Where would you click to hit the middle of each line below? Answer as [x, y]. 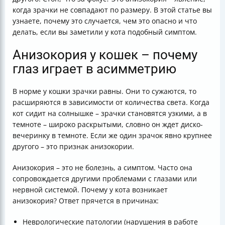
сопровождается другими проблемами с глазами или [105, 179]
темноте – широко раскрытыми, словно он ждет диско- [108, 124]
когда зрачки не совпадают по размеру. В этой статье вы [112, 10]
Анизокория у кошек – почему [105, 55]
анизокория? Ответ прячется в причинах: [86, 201]
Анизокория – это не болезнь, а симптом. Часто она [102, 167]
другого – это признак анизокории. [73, 146]
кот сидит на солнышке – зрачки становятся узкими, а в [110, 113]
